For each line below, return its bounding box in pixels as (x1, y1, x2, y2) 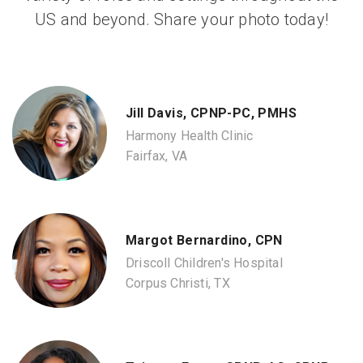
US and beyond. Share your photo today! (35, 9, 328, 29)
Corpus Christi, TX (126, 275, 230, 292)
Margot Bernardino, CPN (126, 232, 283, 248)
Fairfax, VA (126, 148, 188, 164)
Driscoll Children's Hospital (126, 255, 283, 271)
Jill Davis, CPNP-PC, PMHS (126, 105, 297, 121)
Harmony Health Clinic (126, 128, 254, 144)
